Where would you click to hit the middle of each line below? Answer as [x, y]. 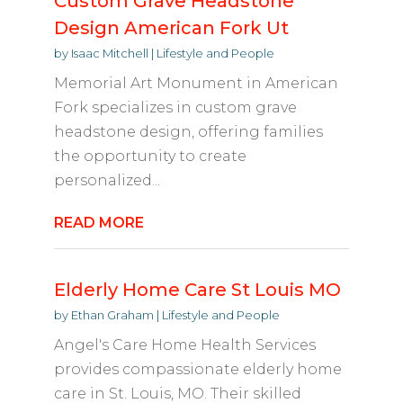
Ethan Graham [112, 315]
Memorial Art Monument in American [196, 84]
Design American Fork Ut [171, 28]
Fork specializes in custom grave [175, 108]
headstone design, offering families [188, 132]
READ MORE [99, 223]
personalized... [107, 181]
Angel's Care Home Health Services [184, 345]
